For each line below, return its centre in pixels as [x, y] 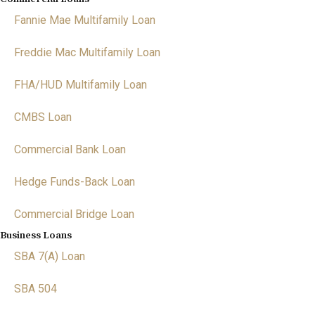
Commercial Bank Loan [70, 149]
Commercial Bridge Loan [74, 214]
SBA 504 [36, 289]
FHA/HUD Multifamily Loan [81, 85]
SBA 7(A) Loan [50, 256]
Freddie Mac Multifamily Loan [87, 52]
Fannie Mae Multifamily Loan [85, 20]
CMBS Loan [43, 117]
